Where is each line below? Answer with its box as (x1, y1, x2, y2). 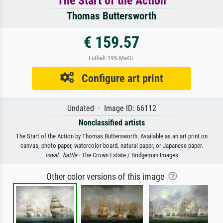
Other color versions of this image (46, 172, 168, 182)
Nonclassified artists (78, 118, 145, 127)
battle (62, 151, 77, 159)
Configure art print (74, 72, 163, 85)
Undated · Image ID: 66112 (67, 104, 156, 113)
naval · (45, 151, 63, 159)
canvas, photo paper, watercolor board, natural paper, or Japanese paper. (20, 142, 203, 149)
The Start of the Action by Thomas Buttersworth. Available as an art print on (15, 132, 208, 140)
